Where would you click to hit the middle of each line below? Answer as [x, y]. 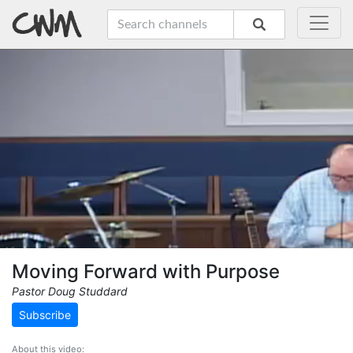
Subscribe [45, 315]
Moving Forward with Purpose [146, 271]
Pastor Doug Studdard [70, 291]
